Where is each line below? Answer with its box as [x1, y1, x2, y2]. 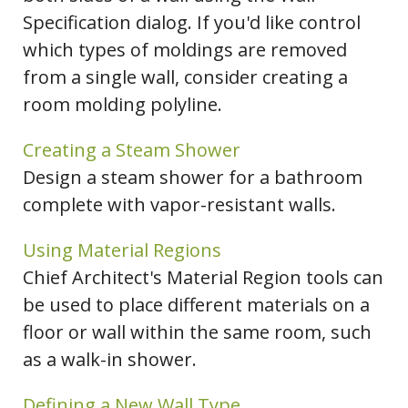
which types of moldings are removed [23, 37, 347, 63]
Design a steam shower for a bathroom [23, 165, 362, 190]
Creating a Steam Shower [23, 138, 240, 163]
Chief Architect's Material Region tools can [23, 265, 383, 291]
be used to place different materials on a [23, 292, 370, 318]
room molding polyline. [23, 92, 222, 117]
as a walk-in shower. [23, 347, 197, 372]
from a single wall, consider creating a [23, 65, 348, 90]
